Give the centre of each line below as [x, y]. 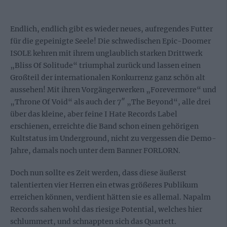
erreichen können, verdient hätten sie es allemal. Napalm [110, 197]
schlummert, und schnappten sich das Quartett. [93, 221]
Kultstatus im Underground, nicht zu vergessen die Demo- [113, 138]
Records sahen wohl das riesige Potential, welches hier [106, 209]
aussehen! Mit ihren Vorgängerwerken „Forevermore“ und [113, 90]
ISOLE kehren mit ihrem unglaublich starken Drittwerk [106, 53]
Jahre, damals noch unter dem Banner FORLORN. [95, 150]
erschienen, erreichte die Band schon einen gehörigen [104, 126]
